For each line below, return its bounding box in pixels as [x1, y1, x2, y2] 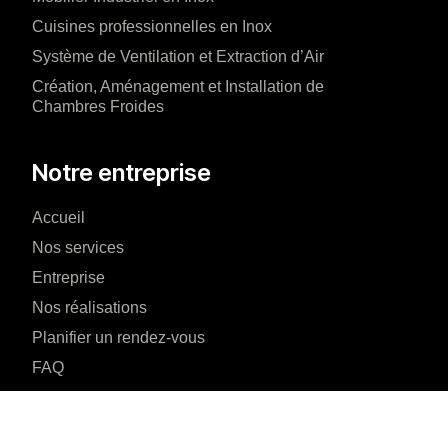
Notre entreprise [32, 158, 211, 188]
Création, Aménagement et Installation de [32, 78, 324, 96]
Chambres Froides [32, 98, 164, 116]
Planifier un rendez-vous [32, 329, 205, 347]
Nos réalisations [32, 299, 147, 317]
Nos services [32, 239, 124, 257]
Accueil [32, 209, 85, 227]
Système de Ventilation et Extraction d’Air [32, 48, 324, 66]
